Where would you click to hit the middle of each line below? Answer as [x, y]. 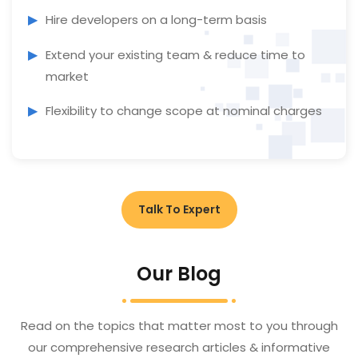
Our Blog [179, 274]
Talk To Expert [179, 210]
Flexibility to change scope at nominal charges [184, 111]
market [67, 77]
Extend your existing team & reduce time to [175, 55]
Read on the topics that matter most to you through [179, 326]
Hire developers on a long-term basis [156, 20]
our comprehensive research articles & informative [179, 348]
